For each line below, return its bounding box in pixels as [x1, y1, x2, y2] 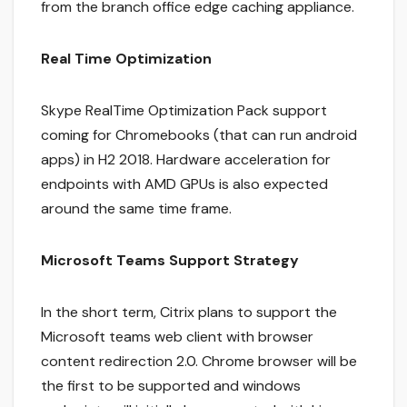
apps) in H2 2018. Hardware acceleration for [41, 149, 331, 169]
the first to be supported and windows [41, 375, 301, 395]
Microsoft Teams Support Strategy [41, 250, 303, 270]
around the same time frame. [41, 198, 235, 218]
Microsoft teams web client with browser [41, 326, 313, 346]
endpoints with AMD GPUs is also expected [41, 174, 328, 194]
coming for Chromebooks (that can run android [41, 124, 357, 144]
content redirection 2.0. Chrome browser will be [41, 351, 357, 371]
